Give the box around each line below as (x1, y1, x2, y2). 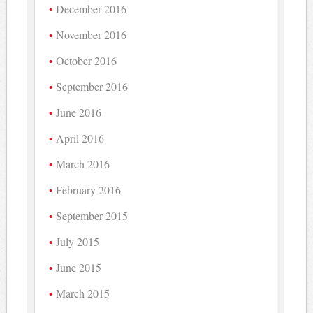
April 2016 (56, 130, 105, 145)
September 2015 (56, 208, 129, 223)
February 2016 (56, 182, 122, 197)
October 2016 (56, 52, 117, 68)
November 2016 (56, 27, 127, 42)
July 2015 (56, 233, 100, 249)
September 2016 (56, 78, 129, 94)
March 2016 (56, 156, 110, 171)
